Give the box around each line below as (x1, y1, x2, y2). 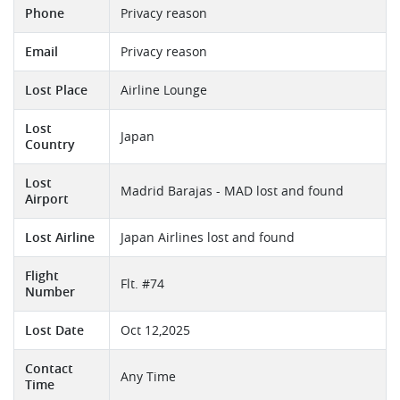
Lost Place (25, 81, 87, 98)
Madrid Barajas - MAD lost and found (121, 182, 344, 199)
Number (25, 283, 75, 300)
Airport (25, 190, 69, 207)
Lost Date (25, 321, 84, 338)
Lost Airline (25, 229, 95, 246)
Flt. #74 (121, 275, 164, 292)
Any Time (121, 368, 176, 385)
